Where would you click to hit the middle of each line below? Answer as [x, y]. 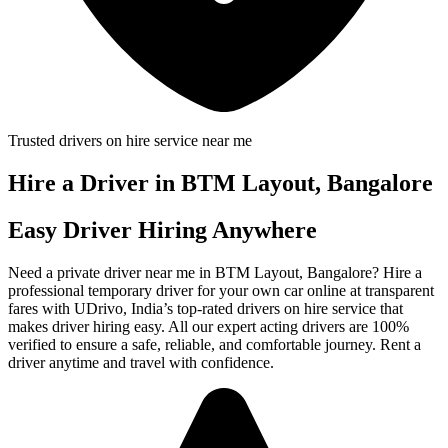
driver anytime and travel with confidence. [141, 362]
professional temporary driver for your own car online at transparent [221, 290]
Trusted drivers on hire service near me [130, 140]
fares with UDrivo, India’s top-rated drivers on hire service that [205, 308]
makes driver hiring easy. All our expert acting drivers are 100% [208, 326]
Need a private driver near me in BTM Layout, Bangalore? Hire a [215, 272]
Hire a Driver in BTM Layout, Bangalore [220, 182]
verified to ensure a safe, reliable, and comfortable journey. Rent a [214, 344]
